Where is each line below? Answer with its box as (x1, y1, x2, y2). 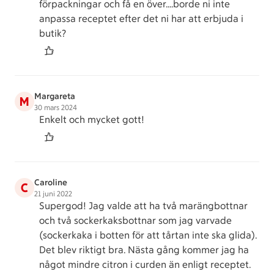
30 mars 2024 (34, 103, 77, 112)
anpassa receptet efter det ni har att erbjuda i (39, 13, 243, 24)
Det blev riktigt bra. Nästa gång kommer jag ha (39, 244, 249, 256)
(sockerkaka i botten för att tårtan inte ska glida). (39, 229, 257, 241)
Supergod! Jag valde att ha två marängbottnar (39, 200, 248, 212)
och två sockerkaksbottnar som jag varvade (39, 215, 232, 226)
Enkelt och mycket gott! (39, 114, 144, 125)
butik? (39, 28, 66, 39)
